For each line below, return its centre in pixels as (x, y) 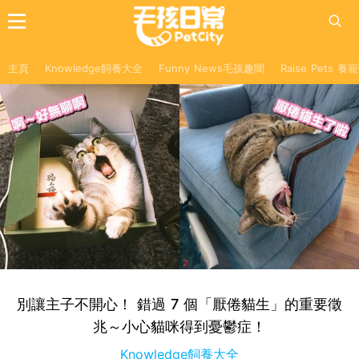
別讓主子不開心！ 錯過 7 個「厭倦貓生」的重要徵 (179, 304)
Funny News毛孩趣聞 (212, 68)
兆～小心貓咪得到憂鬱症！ (179, 326)
